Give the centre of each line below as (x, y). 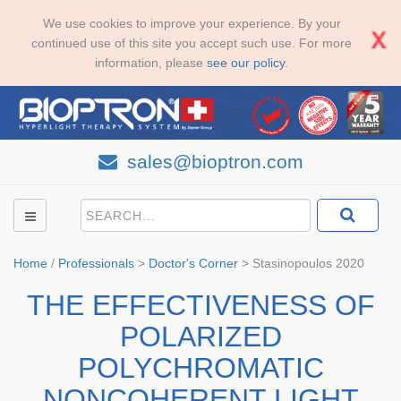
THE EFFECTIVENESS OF (200, 305)
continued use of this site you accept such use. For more (192, 43)
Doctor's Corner (193, 263)
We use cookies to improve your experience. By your (192, 23)
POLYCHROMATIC (200, 368)
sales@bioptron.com (212, 162)
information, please (151, 63)
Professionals (96, 263)
